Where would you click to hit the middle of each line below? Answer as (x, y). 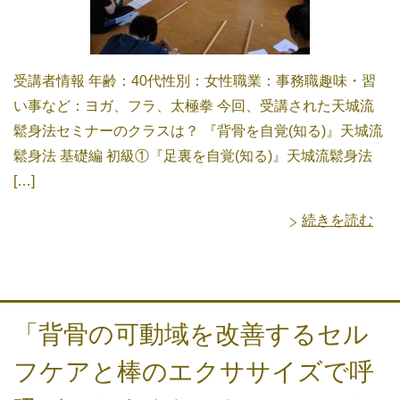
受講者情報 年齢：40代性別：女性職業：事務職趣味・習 (195, 80)
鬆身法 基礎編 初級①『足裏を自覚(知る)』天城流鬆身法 (193, 155)
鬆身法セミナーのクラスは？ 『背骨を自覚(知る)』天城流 (198, 130)
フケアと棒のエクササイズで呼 (194, 371)
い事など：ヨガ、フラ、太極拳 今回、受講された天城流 (194, 105)
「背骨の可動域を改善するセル (191, 334)
